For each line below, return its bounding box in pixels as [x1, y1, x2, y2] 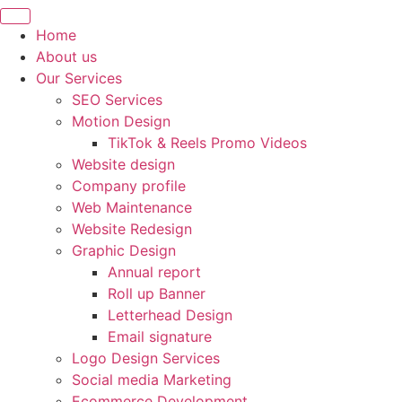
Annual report [107, 263, 201, 281]
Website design [71, 155, 175, 173]
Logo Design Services [71, 349, 220, 367]
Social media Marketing [71, 371, 232, 389]
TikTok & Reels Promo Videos [107, 134, 307, 152]
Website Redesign [71, 220, 192, 238]
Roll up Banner [107, 284, 205, 302]
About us [35, 48, 97, 66]
